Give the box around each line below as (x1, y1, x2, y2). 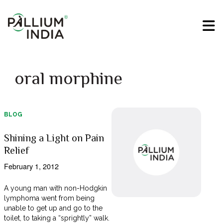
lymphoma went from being (3, 194, 95, 203)
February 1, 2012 (3, 161, 59, 172)
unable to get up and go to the (3, 204, 103, 213)
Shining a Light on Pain (3, 132, 104, 144)
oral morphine (14, 68, 122, 89)
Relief (3, 144, 29, 157)
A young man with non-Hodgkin (3, 184, 108, 193)
